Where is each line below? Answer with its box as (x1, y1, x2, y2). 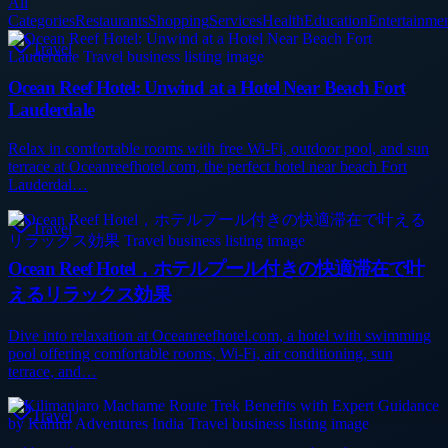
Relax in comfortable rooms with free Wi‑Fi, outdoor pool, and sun (8, 139, 429, 157)
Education (304, 12, 368, 30)
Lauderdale (8, 98, 94, 120)
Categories (8, 12, 75, 30)
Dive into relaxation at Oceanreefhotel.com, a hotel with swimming (8, 327, 431, 345)
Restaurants (75, 12, 148, 30)
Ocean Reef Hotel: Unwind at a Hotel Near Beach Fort (8, 76, 406, 98)
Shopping (148, 12, 209, 30)
